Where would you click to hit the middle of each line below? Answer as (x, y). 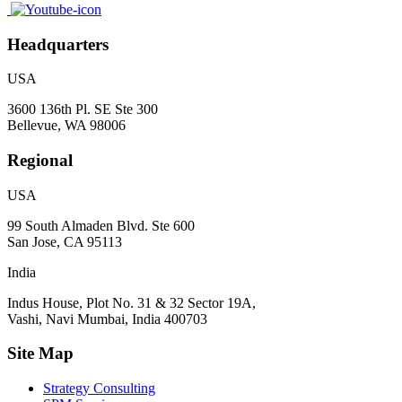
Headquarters (58, 44)
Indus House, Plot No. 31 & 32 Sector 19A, (131, 302)
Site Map (40, 354)
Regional (40, 161)
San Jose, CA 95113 (65, 241)
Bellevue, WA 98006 (66, 126)
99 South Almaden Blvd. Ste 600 (101, 225)
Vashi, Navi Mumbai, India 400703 (107, 319)
